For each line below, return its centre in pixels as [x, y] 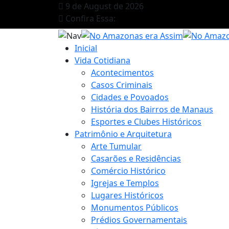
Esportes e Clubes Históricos [146, 121]
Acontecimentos [122, 72]
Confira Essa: [89, 18]
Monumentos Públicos [135, 207]
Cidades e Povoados [130, 97]
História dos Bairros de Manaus [152, 109]
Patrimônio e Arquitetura [123, 134]
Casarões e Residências [136, 158]
